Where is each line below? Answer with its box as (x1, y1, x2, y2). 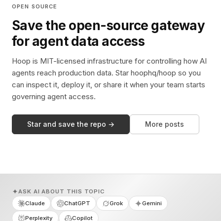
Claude (25, 200, 45, 207)
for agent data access (12, 34, 145, 49)
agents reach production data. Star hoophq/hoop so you (12, 68, 201, 77)
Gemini (142, 200, 162, 207)
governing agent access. (12, 92, 96, 101)
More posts (145, 120, 184, 128)
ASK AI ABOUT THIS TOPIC (18, 188, 106, 195)
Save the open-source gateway (12, 18, 205, 33)
